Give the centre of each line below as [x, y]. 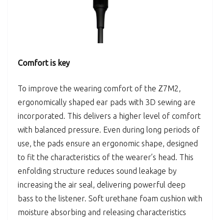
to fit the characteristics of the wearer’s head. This [106, 157]
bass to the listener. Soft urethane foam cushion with [110, 199]
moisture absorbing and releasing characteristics [102, 212]
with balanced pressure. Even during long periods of [109, 130]
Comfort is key [44, 63]
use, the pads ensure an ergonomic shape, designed [108, 144]
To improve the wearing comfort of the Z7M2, [99, 89]
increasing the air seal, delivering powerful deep [102, 185]
